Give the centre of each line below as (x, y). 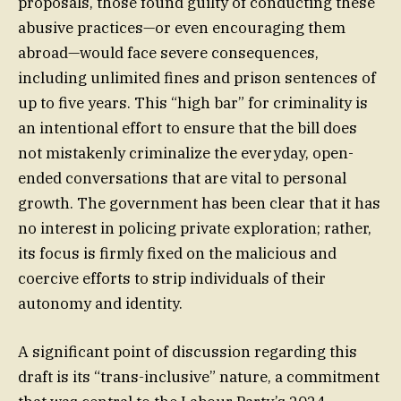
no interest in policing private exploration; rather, (195, 228)
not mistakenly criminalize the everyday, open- (186, 153)
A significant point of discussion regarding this (188, 351)
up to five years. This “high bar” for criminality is (193, 102)
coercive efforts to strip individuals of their (172, 278)
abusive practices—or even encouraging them (182, 27)
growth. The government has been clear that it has (199, 203)
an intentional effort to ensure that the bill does (188, 128)
